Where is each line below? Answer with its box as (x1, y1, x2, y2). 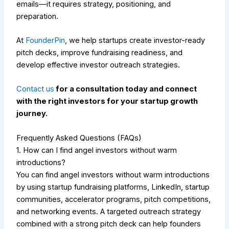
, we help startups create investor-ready (65, 36, 205, 45)
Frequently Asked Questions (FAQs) (16, 133, 142, 143)
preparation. (16, 11, 59, 21)
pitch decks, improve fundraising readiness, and (16, 48, 183, 58)
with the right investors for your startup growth (16, 97, 198, 106)
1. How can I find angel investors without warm (16, 145, 177, 155)
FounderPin (26, 36, 65, 45)
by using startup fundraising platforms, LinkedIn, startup (16, 182, 210, 192)
